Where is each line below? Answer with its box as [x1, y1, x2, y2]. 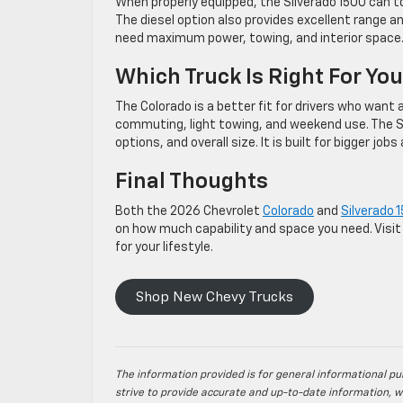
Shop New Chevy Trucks [135, 290, 293, 303]
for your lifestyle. [115, 241, 213, 254]
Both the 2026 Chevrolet [115, 205, 263, 218]
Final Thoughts [115, 171, 268, 193]
